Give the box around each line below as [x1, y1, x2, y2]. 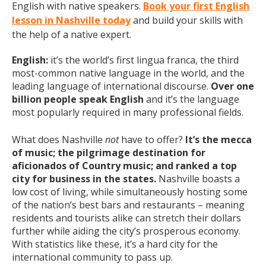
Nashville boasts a [156, 172, 240, 185]
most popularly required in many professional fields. [12, 106, 243, 119]
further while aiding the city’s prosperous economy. [12, 224, 240, 237]
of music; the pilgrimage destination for [12, 146, 205, 159]
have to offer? [121, 133, 185, 146]
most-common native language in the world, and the [12, 66, 245, 80]
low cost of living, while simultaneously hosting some [12, 185, 248, 198]
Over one [211, 80, 254, 93]
